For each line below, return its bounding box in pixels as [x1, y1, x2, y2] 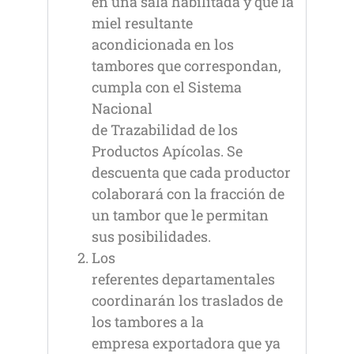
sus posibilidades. [92, 227, 211, 247]
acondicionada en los [92, 35, 234, 55]
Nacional [92, 99, 153, 119]
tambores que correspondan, [92, 56, 281, 76]
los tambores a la [92, 312, 204, 332]
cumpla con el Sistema [92, 77, 242, 97]
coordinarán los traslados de [92, 291, 283, 311]
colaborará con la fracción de [92, 184, 284, 204]
